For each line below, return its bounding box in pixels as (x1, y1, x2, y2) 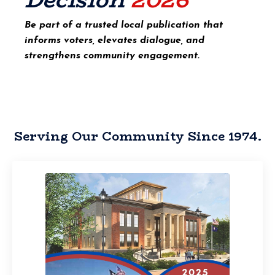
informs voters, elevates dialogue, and (25, 35, 204, 45)
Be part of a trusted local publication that (25, 20, 223, 30)
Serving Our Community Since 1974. (14, 126, 261, 145)
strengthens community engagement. (25, 50, 199, 61)
